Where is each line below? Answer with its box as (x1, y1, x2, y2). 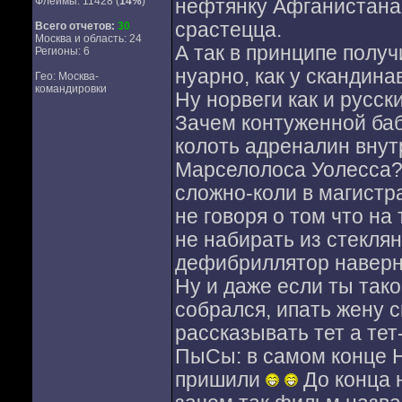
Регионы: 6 (34, 45, 90, 57)
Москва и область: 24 (34, 32, 142, 45)
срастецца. (174, 19, 282, 41)
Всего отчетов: (34, 20, 115, 32)
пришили (174, 369, 266, 391)
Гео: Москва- (34, 70, 99, 83)
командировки (34, 83, 107, 95)
